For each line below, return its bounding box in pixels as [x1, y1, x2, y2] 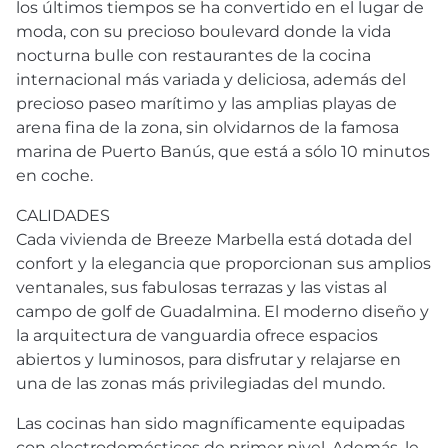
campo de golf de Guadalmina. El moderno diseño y [16, 301, 429, 321]
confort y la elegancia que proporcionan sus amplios [16, 253, 431, 273]
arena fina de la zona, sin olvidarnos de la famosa [16, 117, 399, 137]
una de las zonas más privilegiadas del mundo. [16, 373, 385, 393]
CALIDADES [16, 205, 110, 225]
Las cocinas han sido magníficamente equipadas [16, 413, 405, 433]
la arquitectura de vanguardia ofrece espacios [16, 325, 378, 345]
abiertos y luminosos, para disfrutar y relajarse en [16, 349, 401, 369]
